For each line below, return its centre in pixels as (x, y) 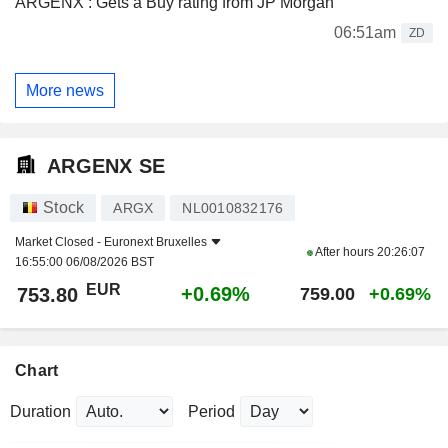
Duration (40, 412)
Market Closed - (59, 242)
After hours (344, 252)
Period (211, 412)
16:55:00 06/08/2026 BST (84, 262)
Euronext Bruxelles (155, 242)
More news (65, 90)
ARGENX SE (106, 165)
